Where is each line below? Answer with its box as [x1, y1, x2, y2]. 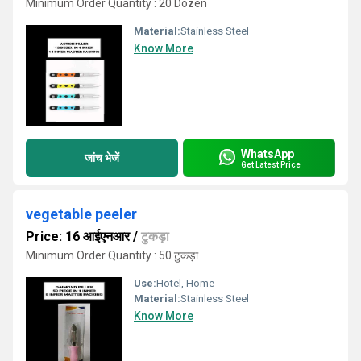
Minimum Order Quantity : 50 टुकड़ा [26, 249, 198, 262]
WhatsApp [241, 147, 294, 160]
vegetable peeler [26, 205, 137, 222]
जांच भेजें [85, 151, 119, 164]
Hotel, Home [156, 277, 214, 289]
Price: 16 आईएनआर [26, 229, 130, 244]
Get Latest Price [241, 160, 301, 169]
